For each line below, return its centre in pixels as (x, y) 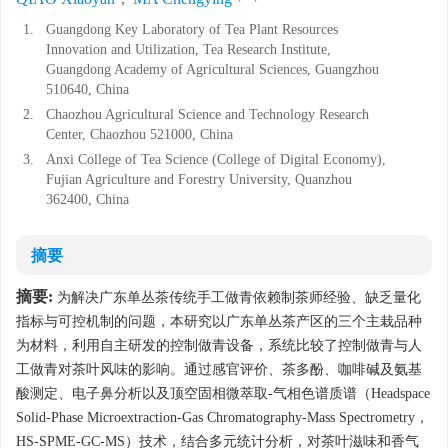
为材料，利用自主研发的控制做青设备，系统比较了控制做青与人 (219, 345)
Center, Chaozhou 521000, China (139, 134)
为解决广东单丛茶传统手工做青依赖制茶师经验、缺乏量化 (237, 297)
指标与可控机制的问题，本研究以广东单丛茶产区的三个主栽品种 (219, 321)
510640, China (87, 89)
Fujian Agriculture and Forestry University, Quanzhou (199, 179)
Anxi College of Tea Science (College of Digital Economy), (216, 159)
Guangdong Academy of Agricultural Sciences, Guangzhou (212, 69)
